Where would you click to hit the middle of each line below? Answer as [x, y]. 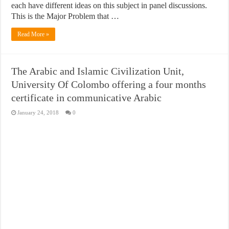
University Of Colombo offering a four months [109, 84]
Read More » [33, 34]
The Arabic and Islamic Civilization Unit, [98, 71]
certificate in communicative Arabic [87, 97]
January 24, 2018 [38, 112]
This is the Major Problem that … [65, 16]
